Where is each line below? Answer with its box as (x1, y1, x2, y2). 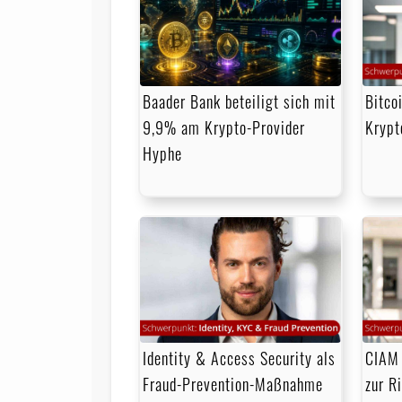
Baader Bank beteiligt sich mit (143, 90, 336, 114)
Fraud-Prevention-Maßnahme (143, 372, 324, 397)
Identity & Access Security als (143, 346, 336, 371)
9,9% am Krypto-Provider (143, 116, 306, 140)
